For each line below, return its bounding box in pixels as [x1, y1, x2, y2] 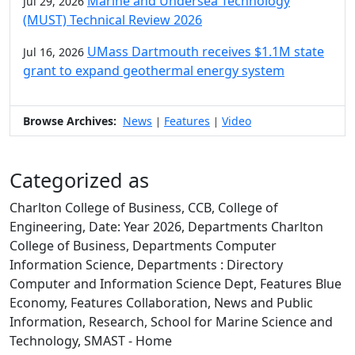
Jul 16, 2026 [23, 44, 84, 60]
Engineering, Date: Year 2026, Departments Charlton [10, 218, 323, 236]
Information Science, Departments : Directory [10, 256, 283, 274]
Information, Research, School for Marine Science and [10, 313, 333, 331]
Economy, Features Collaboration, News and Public [10, 294, 313, 312]
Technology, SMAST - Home [10, 332, 172, 350]
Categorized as [10, 166, 149, 194]
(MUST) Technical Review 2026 [23, 11, 202, 29]
